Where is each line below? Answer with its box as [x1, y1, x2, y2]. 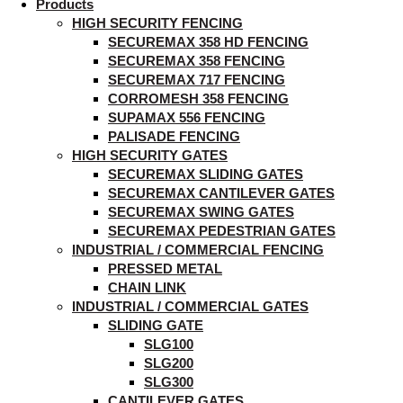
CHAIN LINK [108, 280, 186, 295]
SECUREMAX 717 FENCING [108, 72, 285, 87]
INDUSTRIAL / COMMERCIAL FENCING [72, 242, 324, 257]
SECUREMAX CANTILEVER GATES [108, 185, 335, 201]
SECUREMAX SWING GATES [108, 204, 294, 219]
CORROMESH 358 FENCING [108, 91, 289, 106]
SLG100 [144, 336, 193, 352]
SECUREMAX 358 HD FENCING [108, 34, 309, 49]
